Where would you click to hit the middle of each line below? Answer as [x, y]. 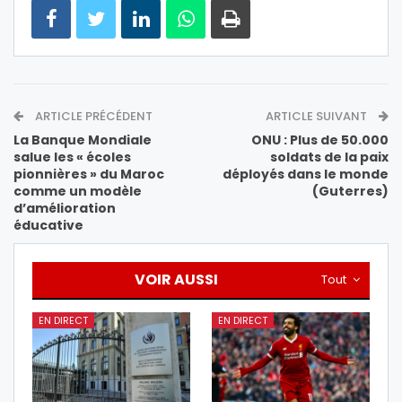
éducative [48, 226]
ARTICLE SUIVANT [318, 117]
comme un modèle [78, 192]
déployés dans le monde [306, 175]
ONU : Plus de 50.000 [320, 140]
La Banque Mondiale [83, 140]
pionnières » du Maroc [89, 175]
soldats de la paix [329, 157]
